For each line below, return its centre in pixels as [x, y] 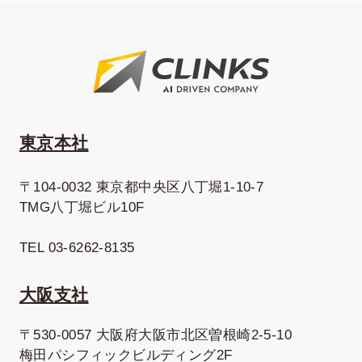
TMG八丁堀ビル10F [82, 208]
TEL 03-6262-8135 [77, 248]
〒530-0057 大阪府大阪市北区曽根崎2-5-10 [156, 335]
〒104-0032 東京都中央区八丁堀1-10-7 [141, 187]
